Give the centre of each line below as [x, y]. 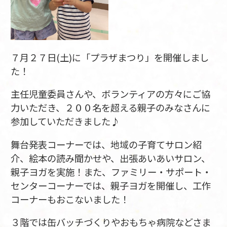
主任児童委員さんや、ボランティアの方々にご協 [110, 94]
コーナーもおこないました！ [70, 199]
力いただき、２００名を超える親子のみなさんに [110, 108]
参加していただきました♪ [65, 121]
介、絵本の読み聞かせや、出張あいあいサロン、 [110, 158]
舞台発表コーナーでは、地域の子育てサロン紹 [106, 144]
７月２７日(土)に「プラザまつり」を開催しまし [109, 57]
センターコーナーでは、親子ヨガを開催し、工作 [110, 185]
